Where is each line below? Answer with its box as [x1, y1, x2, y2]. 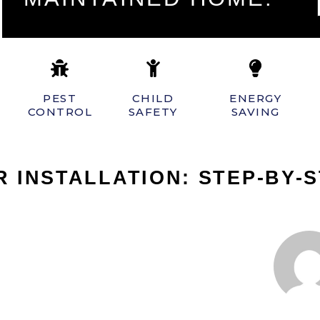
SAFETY [128, 105, 178, 119]
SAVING [231, 105, 280, 119]
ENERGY [229, 91, 282, 105]
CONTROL [27, 105, 93, 119]
